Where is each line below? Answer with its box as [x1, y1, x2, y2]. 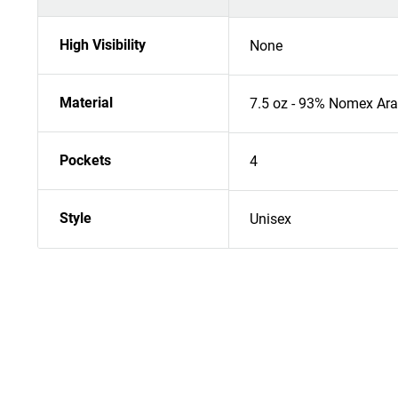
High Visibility [60, 36, 146, 54]
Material [60, 94, 113, 112]
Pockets [60, 152, 111, 170]
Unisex [250, 211, 291, 228]
